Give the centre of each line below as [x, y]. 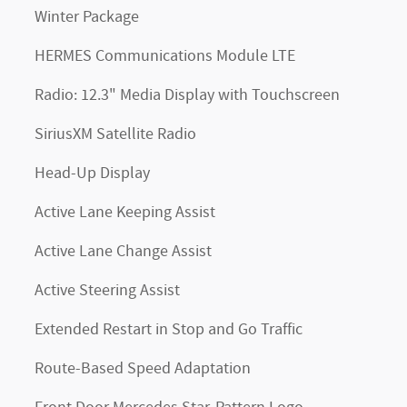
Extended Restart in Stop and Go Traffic [169, 330]
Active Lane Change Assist [123, 252]
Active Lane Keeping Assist [125, 213]
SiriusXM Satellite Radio [115, 135]
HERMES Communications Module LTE [165, 57]
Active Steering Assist [107, 291]
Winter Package [87, 18]
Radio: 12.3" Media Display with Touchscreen [187, 96]
